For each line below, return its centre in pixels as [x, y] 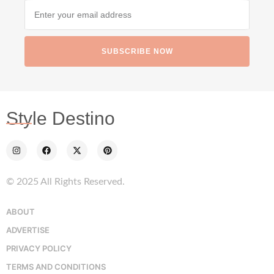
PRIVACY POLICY [39, 248]
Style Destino [61, 119]
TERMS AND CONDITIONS [56, 267]
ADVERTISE [28, 230]
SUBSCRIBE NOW [137, 52]
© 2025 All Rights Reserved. [65, 182]
